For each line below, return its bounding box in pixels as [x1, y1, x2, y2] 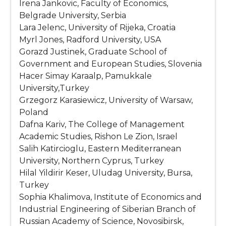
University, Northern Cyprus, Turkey [19, 156, 164, 166]
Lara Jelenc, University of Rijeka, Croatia [19, 23, 176, 33]
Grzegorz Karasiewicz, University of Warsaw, [19, 95, 193, 105]
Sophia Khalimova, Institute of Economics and [19, 192, 202, 202]
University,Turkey [19, 83, 90, 93]
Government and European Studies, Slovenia [19, 59, 202, 69]
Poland [19, 107, 49, 118]
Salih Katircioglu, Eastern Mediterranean [19, 144, 182, 154]
